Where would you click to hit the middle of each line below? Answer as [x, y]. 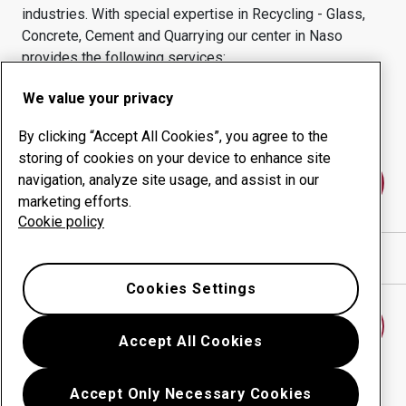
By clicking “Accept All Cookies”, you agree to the [173, 136]
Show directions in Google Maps [150, 258]
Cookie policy [61, 222]
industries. [57, 14]
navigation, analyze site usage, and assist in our [169, 180]
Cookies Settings [191, 289]
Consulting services [289, 97]
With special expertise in [172, 14]
